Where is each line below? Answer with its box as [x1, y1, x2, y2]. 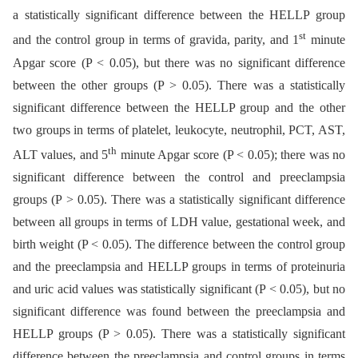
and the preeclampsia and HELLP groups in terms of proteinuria [13, 259, 345, 273]
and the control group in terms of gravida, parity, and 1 [13, 33, 300, 47]
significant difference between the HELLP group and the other [13, 100, 345, 114]
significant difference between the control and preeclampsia [13, 169, 345, 184]
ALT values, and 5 [13, 147, 109, 161]
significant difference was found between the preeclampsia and [13, 304, 345, 318]
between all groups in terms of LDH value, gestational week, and [13, 214, 345, 229]
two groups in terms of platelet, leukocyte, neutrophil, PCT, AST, [13, 122, 345, 137]
